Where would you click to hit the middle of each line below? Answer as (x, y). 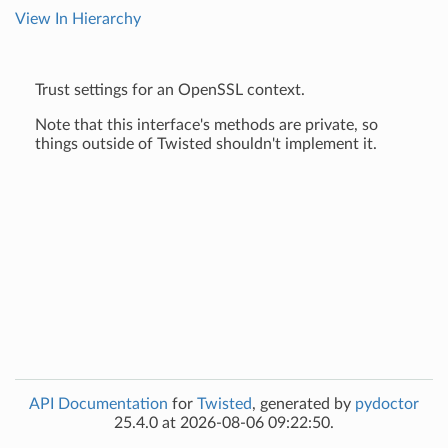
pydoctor (387, 404)
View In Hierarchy (78, 19)
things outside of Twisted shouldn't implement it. (206, 144)
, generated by (303, 404)
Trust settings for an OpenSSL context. (170, 90)
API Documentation (98, 404)
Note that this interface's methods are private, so (206, 125)
